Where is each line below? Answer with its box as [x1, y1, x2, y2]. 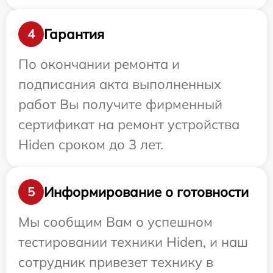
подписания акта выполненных [18, 76, 221, 93]
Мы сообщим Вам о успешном [18, 213, 213, 231]
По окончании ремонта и [18, 55, 180, 73]
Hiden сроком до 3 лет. [18, 136, 163, 154]
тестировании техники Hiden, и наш [18, 233, 248, 251]
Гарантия [44, 25, 104, 43]
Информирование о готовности [44, 183, 249, 200]
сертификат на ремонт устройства [18, 116, 239, 133]
